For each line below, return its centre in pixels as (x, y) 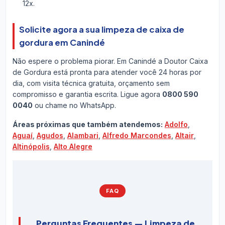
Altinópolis (31, 147)
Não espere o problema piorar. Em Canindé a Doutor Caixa (110, 61)
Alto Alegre (73, 147)
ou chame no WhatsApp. (74, 105)
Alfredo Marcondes (137, 136)
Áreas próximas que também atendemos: (87, 125)
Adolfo (176, 125)
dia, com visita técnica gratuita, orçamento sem (91, 83)
